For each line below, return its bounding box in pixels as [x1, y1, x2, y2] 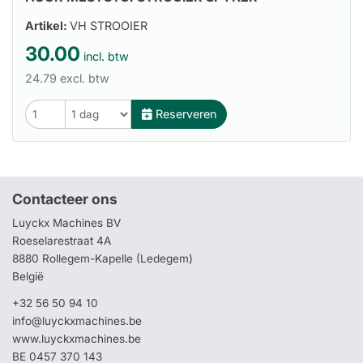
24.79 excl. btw [25, 70, 109, 85]
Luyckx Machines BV [12, 216, 121, 229]
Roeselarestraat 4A [12, 233, 111, 247]
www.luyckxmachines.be [12, 331, 141, 345]
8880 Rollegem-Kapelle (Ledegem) [12, 251, 193, 265]
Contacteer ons [12, 190, 117, 207]
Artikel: [25, 19, 70, 32]
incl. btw [80, 49, 129, 64]
